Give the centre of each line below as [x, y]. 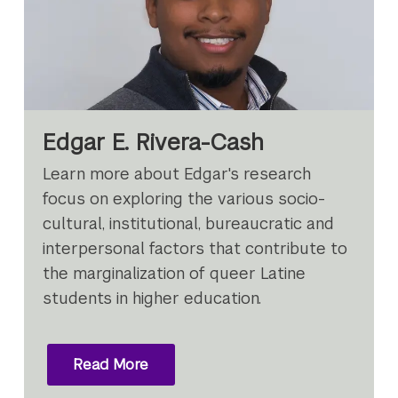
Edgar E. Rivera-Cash [154, 142]
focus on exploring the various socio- [184, 199]
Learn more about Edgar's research [177, 174]
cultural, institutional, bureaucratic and [189, 224]
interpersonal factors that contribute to [195, 249]
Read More [111, 364]
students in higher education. [152, 298]
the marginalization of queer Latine [175, 274]
